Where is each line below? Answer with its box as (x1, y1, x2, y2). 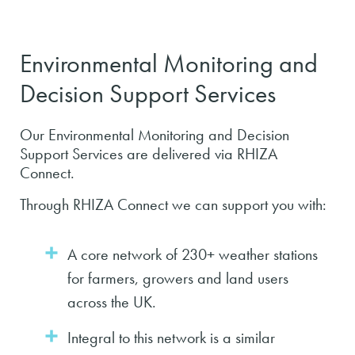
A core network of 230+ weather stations (67, 244, 318, 265)
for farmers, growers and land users (67, 268, 288, 288)
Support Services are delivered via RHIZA (20, 143, 277, 164)
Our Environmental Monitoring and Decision (20, 124, 289, 145)
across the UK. (67, 292, 156, 312)
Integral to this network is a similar (67, 327, 275, 348)
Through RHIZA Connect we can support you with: (20, 194, 326, 215)
